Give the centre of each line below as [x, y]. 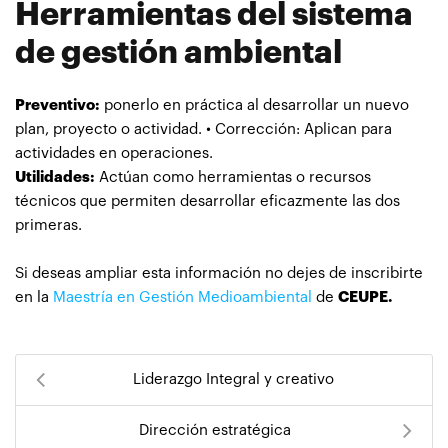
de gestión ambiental [178, 52]
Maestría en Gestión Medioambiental [182, 297]
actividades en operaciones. [114, 153]
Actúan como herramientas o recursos [233, 177]
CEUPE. [365, 297]
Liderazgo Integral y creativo [233, 379]
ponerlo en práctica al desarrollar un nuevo [254, 105]
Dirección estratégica [214, 430]
